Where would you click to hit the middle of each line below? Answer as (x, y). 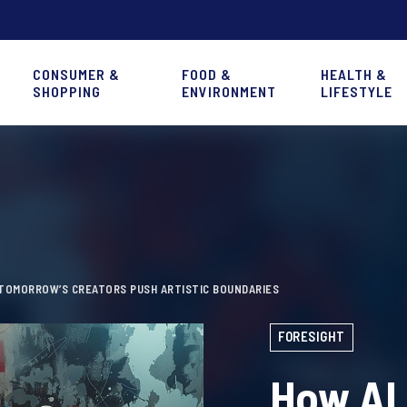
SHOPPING (67, 91)
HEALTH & (354, 74)
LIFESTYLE (357, 91)
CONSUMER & (77, 74)
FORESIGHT (312, 336)
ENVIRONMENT (228, 91)
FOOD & (206, 74)
